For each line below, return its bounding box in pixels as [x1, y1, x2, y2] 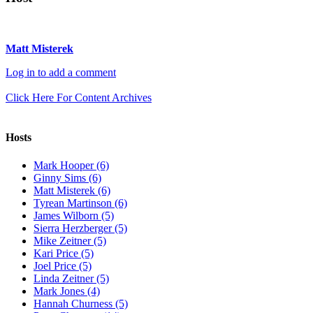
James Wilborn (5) [34, 209, 114, 221]
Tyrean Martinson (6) [34, 196, 127, 209]
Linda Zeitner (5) [34, 272, 109, 284]
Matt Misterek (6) [34, 184, 110, 196]
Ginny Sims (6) [34, 171, 101, 184]
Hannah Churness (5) [34, 297, 128, 310]
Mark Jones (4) [34, 284, 100, 297]
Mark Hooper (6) [34, 159, 109, 171]
